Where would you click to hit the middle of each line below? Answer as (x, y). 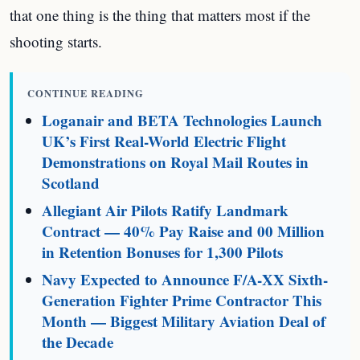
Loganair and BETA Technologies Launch (182, 120)
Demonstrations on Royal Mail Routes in (176, 162)
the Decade (78, 342)
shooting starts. (56, 41)
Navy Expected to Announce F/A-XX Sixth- (185, 279)
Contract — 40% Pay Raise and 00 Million (184, 231)
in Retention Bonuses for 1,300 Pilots (163, 252)
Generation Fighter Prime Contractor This (182, 300)
